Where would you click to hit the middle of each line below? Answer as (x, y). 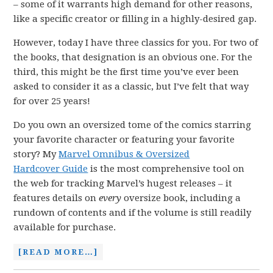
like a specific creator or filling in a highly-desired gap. (135, 19)
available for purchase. (65, 227)
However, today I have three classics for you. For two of (136, 42)
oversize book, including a (181, 198)
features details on (56, 198)
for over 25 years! (52, 101)
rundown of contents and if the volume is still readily (133, 212)
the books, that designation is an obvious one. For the (133, 57)
